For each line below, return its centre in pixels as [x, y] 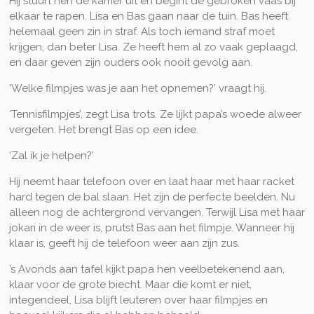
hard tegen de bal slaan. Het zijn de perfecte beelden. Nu [152, 197]
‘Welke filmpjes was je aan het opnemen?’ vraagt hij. [137, 88]
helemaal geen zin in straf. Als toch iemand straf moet [142, 31]
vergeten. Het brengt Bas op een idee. [103, 129]
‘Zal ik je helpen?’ [51, 155]
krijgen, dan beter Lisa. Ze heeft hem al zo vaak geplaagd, [153, 47]
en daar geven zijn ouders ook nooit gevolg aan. [130, 62]
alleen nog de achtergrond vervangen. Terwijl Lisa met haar [157, 212]
